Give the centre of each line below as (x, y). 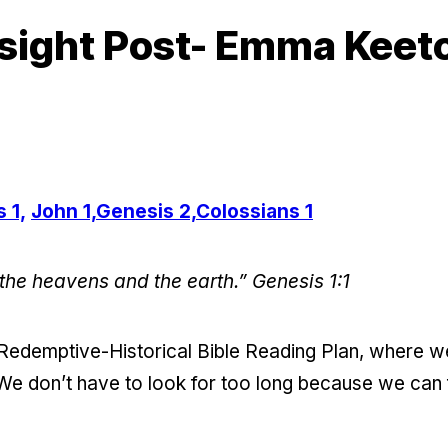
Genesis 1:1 (301, 281)
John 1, (63, 211)
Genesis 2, (146, 211)
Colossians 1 (254, 211)
